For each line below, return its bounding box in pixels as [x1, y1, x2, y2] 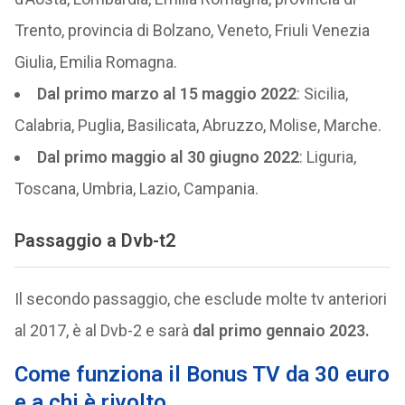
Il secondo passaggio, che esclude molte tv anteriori [14, 288, 387, 308]
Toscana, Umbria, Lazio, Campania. [14, 178, 259, 198]
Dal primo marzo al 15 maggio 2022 [36, 83, 297, 103]
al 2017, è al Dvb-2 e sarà [14, 320, 193, 340]
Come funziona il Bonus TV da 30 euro [14, 361, 390, 387]
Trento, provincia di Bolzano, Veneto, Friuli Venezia [14, 20, 370, 40]
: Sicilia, [296, 83, 348, 103]
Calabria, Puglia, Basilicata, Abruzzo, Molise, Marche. [14, 115, 381, 135]
